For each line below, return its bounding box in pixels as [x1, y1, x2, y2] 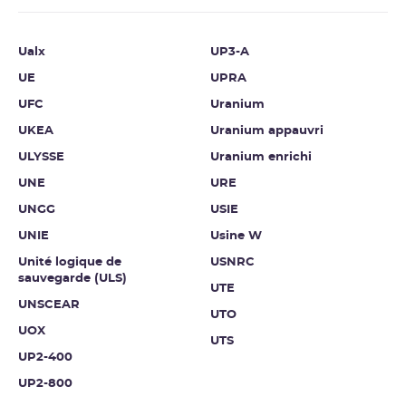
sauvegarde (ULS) [18, 273, 127, 285]
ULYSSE [18, 151, 64, 164]
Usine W [210, 230, 262, 243]
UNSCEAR [18, 299, 80, 312]
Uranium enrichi [210, 151, 312, 164]
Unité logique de [18, 256, 121, 269]
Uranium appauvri [210, 125, 324, 138]
